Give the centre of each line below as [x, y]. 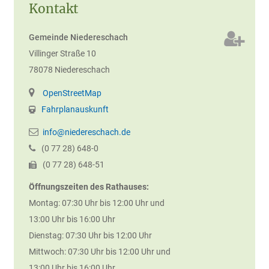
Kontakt [53, 9]
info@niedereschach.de [86, 132]
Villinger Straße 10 [62, 54]
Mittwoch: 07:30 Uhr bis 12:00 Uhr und [100, 252]
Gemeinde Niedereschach [78, 38]
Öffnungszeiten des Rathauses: [89, 187]
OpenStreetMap [72, 93]
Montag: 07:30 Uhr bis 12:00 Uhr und [97, 203]
